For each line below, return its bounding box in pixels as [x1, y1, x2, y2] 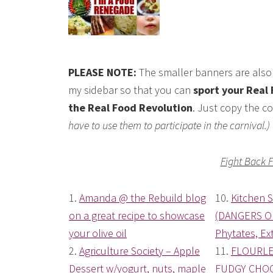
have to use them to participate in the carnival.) [68, 118, 270, 133]
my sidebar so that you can [68, 83, 193, 97]
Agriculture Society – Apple [79, 244, 200, 258]
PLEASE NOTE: [68, 65, 136, 80]
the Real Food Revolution [68, 101, 193, 115]
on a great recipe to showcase [69, 208, 205, 223]
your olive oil [69, 226, 127, 241]
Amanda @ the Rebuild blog [79, 191, 206, 205]
